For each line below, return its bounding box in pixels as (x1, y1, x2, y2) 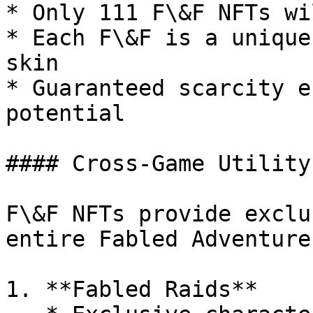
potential (6, 101, 125, 126)
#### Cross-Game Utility (6, 151, 311, 176)
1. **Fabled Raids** (6, 277, 258, 302)
